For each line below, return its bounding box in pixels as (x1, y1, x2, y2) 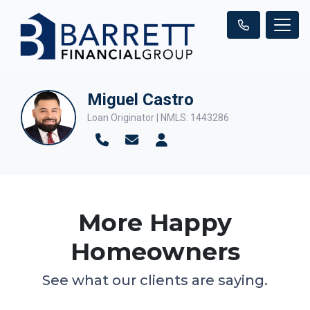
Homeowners (70, 236, 240, 266)
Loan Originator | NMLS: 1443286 (87, 112, 229, 124)
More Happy (78, 207, 232, 237)
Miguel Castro (87, 89, 194, 109)
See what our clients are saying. (42, 271, 268, 289)
